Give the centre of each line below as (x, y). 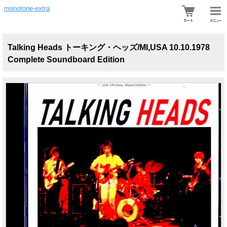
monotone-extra (27, 8)
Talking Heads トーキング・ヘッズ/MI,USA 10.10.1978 (109, 47)
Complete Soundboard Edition (66, 60)
